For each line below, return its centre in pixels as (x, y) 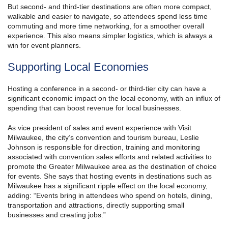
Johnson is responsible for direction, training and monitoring (104, 147)
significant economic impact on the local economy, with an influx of (114, 98)
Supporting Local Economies (78, 67)
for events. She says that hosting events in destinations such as (110, 176)
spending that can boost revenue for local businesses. (94, 108)
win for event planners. (44, 46)
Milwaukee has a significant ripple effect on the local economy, (108, 186)
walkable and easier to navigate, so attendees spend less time (108, 17)
